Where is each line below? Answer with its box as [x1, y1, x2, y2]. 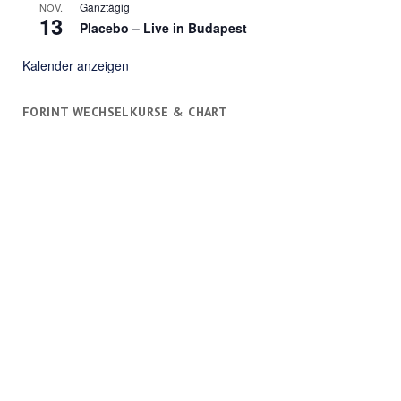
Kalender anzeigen [21, 55, 129, 74]
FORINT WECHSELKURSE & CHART [21, 103, 228, 120]
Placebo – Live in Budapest [79, 18, 247, 37]
